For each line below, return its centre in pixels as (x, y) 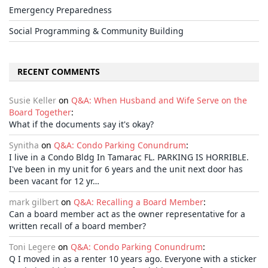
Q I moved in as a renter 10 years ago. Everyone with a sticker (133, 259)
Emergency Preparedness (60, 10)
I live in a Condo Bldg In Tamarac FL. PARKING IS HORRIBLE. (129, 157)
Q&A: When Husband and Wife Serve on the (159, 100)
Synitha (24, 145)
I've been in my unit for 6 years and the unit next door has (126, 169)
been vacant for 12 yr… (54, 181)
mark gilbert (34, 202)
